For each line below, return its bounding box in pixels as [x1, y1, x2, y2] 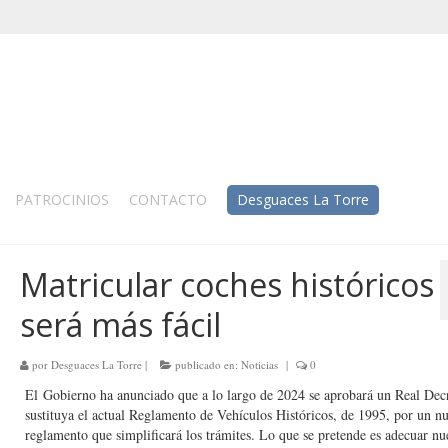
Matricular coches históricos [19, 263, 434, 306]
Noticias [240, 357, 278, 372]
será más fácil [19, 303, 221, 346]
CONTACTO [129, 190, 207, 209]
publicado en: [171, 357, 241, 372]
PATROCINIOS [15, 190, 109, 209]
